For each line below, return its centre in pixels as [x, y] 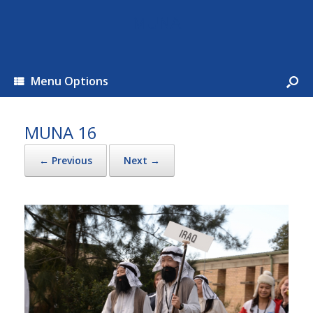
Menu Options [70, 81]
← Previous [66, 160]
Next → [142, 160]
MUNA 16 [61, 132]
